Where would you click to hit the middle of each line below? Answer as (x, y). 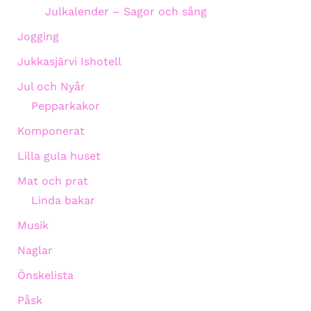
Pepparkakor (65, 106)
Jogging (38, 36)
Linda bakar (63, 200)
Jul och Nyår (51, 86)
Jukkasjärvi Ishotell (69, 61)
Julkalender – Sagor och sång (126, 11)
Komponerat (51, 131)
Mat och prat (52, 180)
